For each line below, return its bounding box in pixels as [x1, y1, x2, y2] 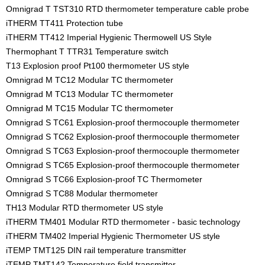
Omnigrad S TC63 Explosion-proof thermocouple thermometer [6, 146, 240, 156]
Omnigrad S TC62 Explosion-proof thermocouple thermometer [6, 131, 240, 141]
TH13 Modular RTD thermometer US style [6, 202, 163, 212]
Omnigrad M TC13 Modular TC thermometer [6, 89, 173, 99]
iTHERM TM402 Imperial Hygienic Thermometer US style [6, 231, 220, 241]
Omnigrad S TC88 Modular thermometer [6, 188, 158, 198]
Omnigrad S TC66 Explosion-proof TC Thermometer [6, 174, 202, 184]
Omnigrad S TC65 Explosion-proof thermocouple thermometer [6, 160, 240, 170]
